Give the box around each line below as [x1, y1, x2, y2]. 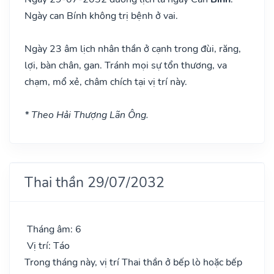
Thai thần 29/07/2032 [24, 172, 165, 192]
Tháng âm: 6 [24, 222, 81, 236]
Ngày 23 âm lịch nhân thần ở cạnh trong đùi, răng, [24, 42, 241, 56]
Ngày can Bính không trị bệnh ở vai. [24, 9, 178, 23]
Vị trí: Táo [24, 239, 70, 253]
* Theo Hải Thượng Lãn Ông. [24, 108, 149, 122]
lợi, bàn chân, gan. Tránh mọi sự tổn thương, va [24, 58, 227, 72]
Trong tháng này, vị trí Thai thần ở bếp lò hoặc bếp [24, 255, 242, 269]
